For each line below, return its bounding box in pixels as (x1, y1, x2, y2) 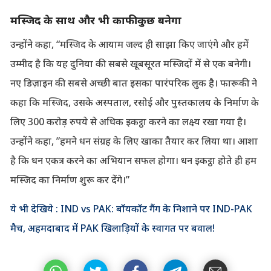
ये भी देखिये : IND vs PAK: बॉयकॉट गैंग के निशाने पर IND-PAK (10, 201, 252, 215)
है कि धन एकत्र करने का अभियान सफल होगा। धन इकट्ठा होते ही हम (10, 153, 256, 167)
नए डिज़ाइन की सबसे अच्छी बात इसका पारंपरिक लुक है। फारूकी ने (10, 76, 257, 90)
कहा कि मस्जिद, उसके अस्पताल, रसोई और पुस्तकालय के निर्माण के (10, 95, 259, 109)
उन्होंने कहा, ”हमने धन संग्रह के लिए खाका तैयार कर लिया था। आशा (10, 134, 258, 148)
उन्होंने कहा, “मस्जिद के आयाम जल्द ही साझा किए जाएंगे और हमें (10, 37, 249, 51)
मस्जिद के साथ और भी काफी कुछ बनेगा (10, 12, 181, 27)
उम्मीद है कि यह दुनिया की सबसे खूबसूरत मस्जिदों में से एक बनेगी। (10, 56, 251, 70)
